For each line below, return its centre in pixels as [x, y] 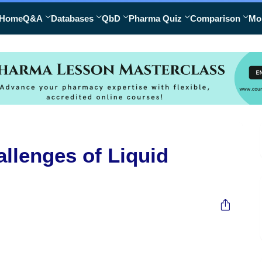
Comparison [215, 18]
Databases [72, 18]
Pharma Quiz [155, 18]
